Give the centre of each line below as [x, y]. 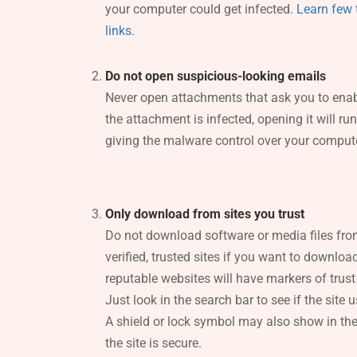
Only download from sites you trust [205, 214]
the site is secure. [153, 343]
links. [120, 30]
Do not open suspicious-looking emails [216, 76]
